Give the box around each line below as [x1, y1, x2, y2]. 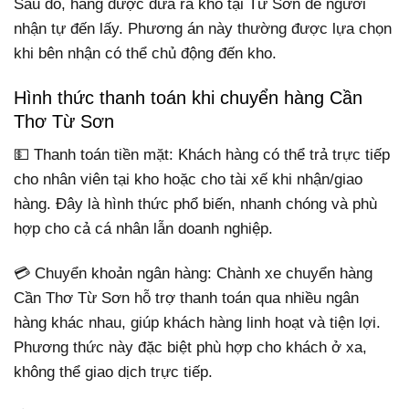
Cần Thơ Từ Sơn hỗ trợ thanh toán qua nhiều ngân [14, 288, 359, 307]
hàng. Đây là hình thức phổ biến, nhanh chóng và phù [14, 194, 377, 213]
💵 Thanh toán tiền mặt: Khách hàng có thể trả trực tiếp [14, 145, 390, 163]
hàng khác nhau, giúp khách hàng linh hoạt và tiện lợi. [14, 313, 381, 331]
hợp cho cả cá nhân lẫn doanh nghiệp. [14, 219, 273, 237]
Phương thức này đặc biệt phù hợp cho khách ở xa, [14, 338, 367, 356]
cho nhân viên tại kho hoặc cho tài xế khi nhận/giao [14, 170, 362, 188]
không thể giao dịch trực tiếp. [14, 362, 213, 381]
